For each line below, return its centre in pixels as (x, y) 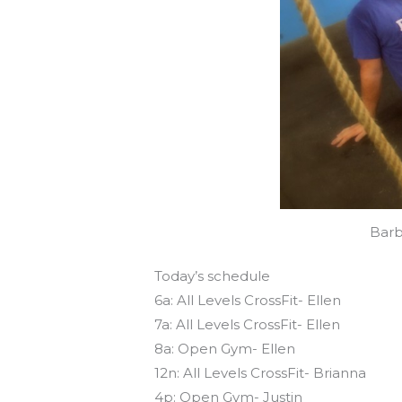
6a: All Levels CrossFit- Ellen (248, 301)
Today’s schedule (213, 276)
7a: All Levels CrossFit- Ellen (248, 325)
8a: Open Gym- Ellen (225, 349)
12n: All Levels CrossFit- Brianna (261, 373)
